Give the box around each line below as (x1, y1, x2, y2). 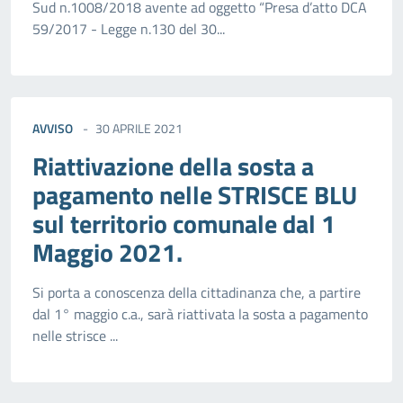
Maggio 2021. (32, 233, 183, 273)
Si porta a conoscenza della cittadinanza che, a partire (32, 282, 361, 304)
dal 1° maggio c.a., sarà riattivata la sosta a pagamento (32, 303, 368, 326)
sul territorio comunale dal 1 (32, 204, 336, 244)
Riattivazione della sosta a (32, 147, 314, 186)
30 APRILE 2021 (95, 119, 183, 139)
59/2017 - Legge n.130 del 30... (32, 18, 225, 40)
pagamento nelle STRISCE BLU (32, 175, 357, 215)
